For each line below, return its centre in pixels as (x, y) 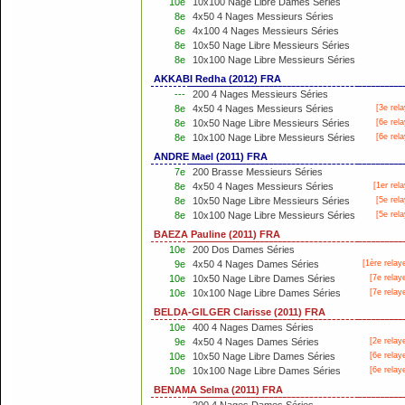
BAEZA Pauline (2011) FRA (217, 234)
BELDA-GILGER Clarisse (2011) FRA (240, 312)
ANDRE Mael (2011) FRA (211, 156)
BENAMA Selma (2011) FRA (218, 390)
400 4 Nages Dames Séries (253, 327)
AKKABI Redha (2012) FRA (217, 79)
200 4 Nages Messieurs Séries (260, 94)
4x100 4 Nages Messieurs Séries (266, 31)
